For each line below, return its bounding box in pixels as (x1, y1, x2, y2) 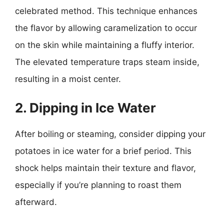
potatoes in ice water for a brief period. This (15, 146, 191, 156)
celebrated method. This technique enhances (15, 5, 197, 16)
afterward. (15, 197, 57, 207)
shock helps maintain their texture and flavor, (15, 163, 196, 173)
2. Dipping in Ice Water (15, 100, 156, 115)
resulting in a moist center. (15, 73, 121, 84)
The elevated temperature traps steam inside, (15, 56, 199, 67)
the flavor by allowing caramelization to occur (15, 22, 197, 33)
